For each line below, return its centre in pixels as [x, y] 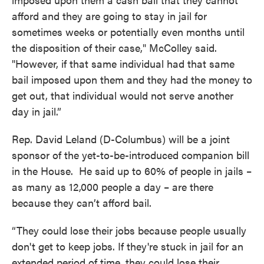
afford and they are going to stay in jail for [109, 16]
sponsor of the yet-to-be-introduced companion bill [131, 155]
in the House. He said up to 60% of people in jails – [132, 171]
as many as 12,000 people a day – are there [113, 187]
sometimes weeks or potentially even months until [128, 32]
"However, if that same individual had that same [123, 63]
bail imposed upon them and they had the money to [132, 79]
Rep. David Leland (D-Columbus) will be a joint [121, 139]
